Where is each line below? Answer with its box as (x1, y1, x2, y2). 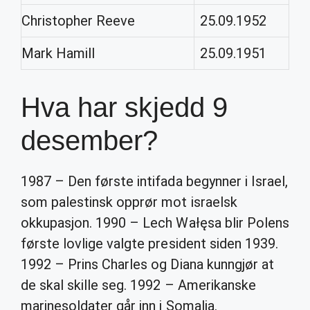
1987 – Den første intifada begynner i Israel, (21, 173, 288, 190)
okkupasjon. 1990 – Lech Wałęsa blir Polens (21, 215, 289, 231)
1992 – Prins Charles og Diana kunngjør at (21, 256, 274, 273)
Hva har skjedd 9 (21, 92, 228, 122)
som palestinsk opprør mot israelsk (21, 194, 237, 210)
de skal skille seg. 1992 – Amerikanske (21, 277, 256, 293)
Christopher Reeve (21, 12, 136, 29)
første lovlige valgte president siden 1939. (21, 235, 278, 252)
